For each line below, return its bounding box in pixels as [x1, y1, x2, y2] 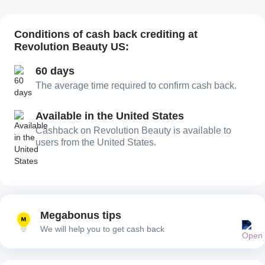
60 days [35, 65, 75, 77]
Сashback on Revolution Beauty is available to [35, 125, 231, 136]
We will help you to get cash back [40, 224, 164, 234]
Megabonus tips [40, 209, 121, 222]
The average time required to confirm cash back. [35, 80, 237, 91]
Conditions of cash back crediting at [14, 28, 198, 41]
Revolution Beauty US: [14, 41, 129, 53]
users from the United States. [35, 137, 156, 148]
